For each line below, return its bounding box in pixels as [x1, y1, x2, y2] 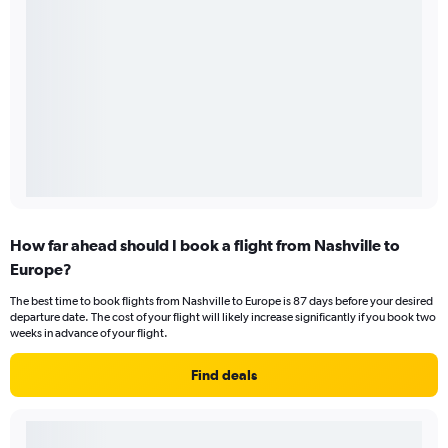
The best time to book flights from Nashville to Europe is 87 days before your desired [10, 294, 433, 309]
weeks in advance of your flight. [10, 326, 168, 341]
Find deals [191, 367, 257, 384]
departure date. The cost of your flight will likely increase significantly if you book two [10, 310, 436, 325]
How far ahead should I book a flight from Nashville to [10, 236, 400, 255]
